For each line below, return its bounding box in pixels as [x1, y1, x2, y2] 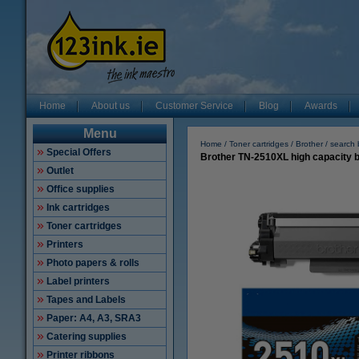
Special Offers [46, 147, 111, 158]
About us [91, 100, 130, 111]
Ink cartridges [46, 202, 110, 213]
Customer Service [155, 100, 233, 111]
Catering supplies [46, 331, 127, 342]
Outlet [46, 165, 74, 176]
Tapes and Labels [46, 294, 126, 305]
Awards [305, 100, 337, 111]
